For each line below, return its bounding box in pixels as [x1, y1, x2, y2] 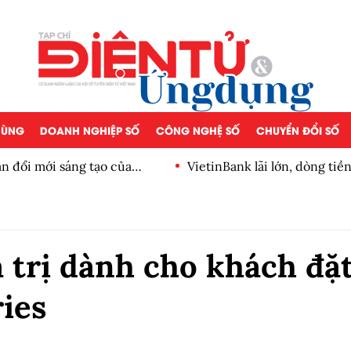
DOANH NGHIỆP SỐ [40, 122, 140, 137]
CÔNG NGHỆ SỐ [155, 122, 240, 137]
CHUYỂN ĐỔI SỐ [255, 122, 339, 137]
